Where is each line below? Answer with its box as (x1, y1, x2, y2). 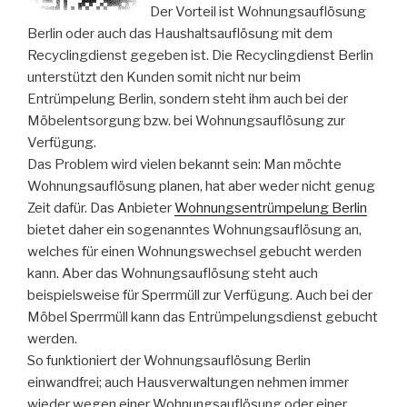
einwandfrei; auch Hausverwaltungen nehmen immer (27, 374, 349, 392)
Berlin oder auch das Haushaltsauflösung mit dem (27, 25, 333, 43)
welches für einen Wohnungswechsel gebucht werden (27, 243, 362, 261)
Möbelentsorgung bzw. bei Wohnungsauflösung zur (27, 113, 345, 130)
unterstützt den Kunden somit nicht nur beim (27, 69, 301, 86)
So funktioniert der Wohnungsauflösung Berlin (27, 352, 311, 370)
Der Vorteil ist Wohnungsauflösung (147, 4, 366, 21)
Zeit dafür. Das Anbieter (27, 200, 174, 217)
